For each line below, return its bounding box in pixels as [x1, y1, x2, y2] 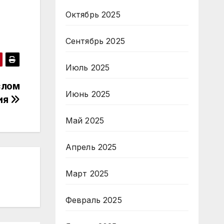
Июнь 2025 [65, 89, 110, 99]
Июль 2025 [65, 62, 110, 72]
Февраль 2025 [65, 195, 122, 205]
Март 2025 [65, 168, 109, 178]
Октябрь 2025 [65, 9, 120, 19]
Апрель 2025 [65, 142, 117, 152]
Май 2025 [65, 115, 104, 125]
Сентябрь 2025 [65, 36, 125, 46]
